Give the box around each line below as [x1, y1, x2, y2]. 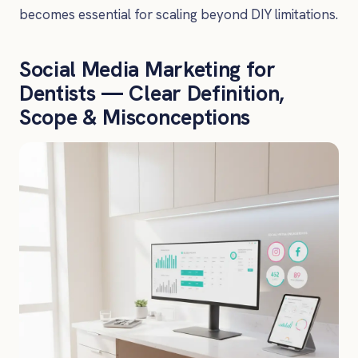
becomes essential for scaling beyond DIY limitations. [19, 6, 338, 24]
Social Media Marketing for [19, 55, 276, 84]
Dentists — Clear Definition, [19, 79, 284, 108]
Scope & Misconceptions [19, 103, 250, 132]
